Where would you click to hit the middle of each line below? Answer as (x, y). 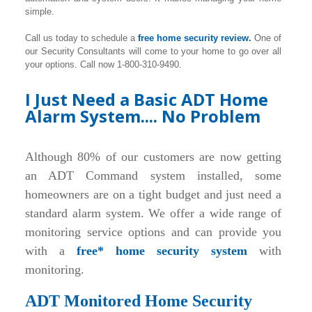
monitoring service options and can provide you (153, 232)
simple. (40, 11)
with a (51, 251)
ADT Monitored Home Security (139, 301)
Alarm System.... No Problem (143, 116)
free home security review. (193, 38)
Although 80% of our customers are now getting (153, 157)
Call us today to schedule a (80, 38)
